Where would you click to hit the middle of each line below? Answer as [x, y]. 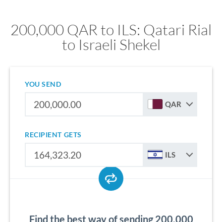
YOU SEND [43, 84]
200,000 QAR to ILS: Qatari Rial [111, 29]
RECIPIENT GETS [53, 135]
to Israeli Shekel [111, 44]
